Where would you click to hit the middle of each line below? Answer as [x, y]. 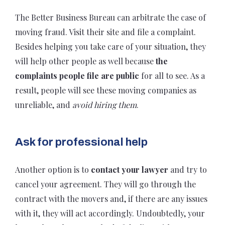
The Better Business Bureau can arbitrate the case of [110, 18]
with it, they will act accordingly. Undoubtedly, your [110, 213]
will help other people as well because [85, 61]
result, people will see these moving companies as [106, 90]
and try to [189, 170]
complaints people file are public [77, 76]
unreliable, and [44, 105]
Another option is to [53, 170]
